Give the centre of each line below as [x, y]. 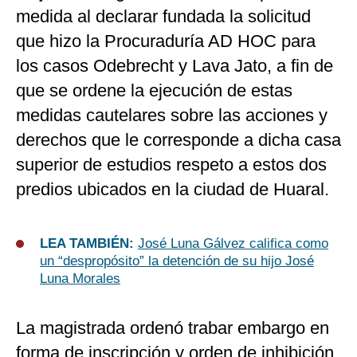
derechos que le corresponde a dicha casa [178, 140]
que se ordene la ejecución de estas [154, 91]
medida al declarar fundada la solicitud [163, 17]
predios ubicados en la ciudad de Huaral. [173, 190]
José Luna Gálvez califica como [233, 244]
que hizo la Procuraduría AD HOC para [166, 41]
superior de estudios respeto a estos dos [171, 165]
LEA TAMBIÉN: [89, 244]
